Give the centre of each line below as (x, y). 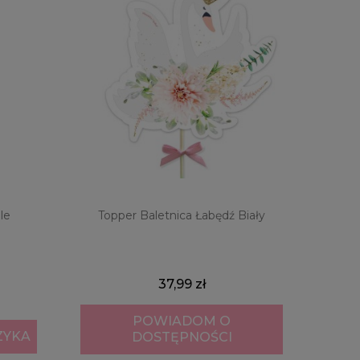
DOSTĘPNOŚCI (182, 337)
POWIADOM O (182, 321)
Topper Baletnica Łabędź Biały (182, 216)
